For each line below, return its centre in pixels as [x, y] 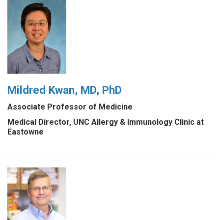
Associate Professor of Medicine [70, 107]
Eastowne [26, 132]
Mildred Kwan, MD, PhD [65, 90]
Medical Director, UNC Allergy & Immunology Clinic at [106, 122]
